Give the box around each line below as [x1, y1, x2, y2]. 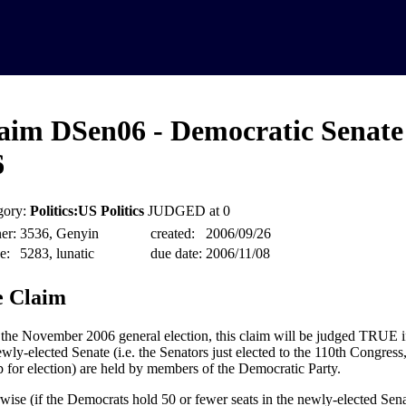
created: [150, 226, 195, 242]
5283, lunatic [19, 246, 94, 262]
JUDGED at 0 [147, 203, 230, 219]
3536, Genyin [19, 226, 99, 242]
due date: [150, 246, 202, 262]
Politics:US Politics [29, 203, 144, 219]
